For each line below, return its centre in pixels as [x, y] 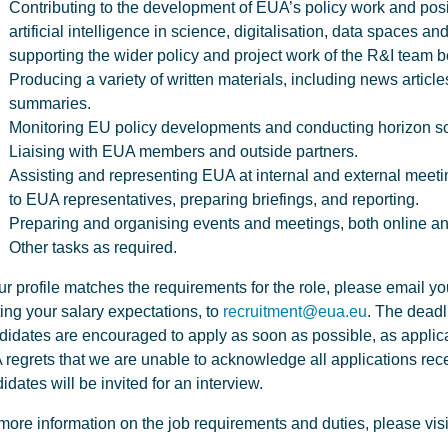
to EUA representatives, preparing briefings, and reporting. [214, 199]
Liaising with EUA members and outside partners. [183, 151]
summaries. [50, 103]
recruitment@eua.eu [295, 311]
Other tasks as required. [93, 247]
